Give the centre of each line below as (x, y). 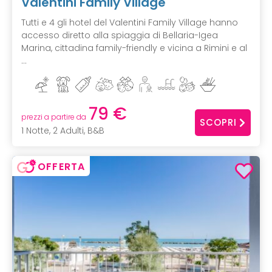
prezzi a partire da (54, 117)
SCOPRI (218, 122)
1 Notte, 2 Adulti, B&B (63, 131)
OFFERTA (62, 167)
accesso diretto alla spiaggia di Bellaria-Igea (120, 36)
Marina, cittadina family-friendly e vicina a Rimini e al (134, 48)
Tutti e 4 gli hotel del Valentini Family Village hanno (130, 23)
